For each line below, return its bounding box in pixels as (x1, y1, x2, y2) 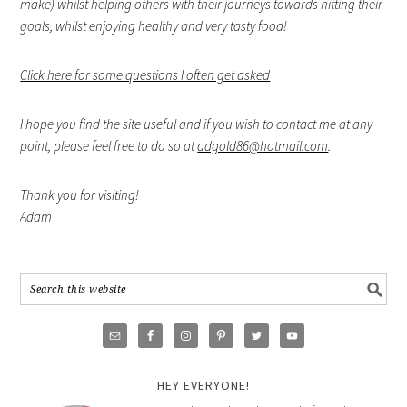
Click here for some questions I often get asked (20, 65, 271, 84)
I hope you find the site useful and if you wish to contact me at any (20, 114, 373, 133)
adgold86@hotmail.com (197, 136, 329, 154)
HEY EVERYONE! (157, 376, 250, 393)
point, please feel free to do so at (20, 136, 198, 154)
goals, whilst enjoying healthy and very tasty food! (20, 16, 288, 35)
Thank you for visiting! (20, 185, 140, 203)
